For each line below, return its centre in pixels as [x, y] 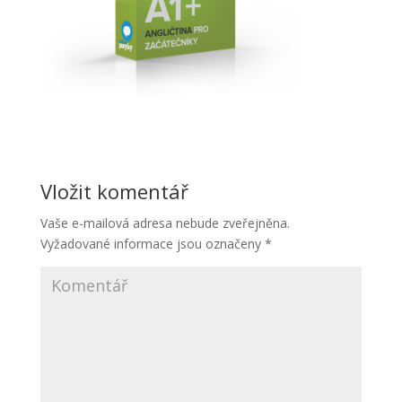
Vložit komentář [114, 191]
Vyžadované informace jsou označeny [152, 244]
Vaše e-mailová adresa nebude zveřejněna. [165, 223]
